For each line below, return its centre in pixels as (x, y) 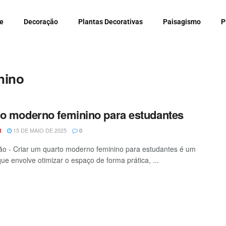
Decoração (41, 22)
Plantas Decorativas (110, 22)
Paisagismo (182, 22)
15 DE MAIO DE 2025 (39, 130)
